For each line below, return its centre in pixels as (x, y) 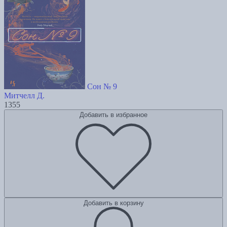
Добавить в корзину (113, 203)
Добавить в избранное (113, 115)
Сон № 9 (102, 87)
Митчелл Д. (24, 96)
